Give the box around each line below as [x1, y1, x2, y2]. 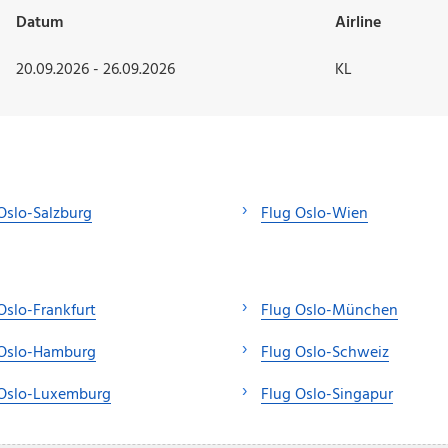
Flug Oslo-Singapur [261, 381, 393, 408]
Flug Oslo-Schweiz [261, 339, 389, 366]
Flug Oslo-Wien [261, 201, 368, 228]
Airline [335, 10, 381, 37]
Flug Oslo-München [261, 297, 398, 324]
